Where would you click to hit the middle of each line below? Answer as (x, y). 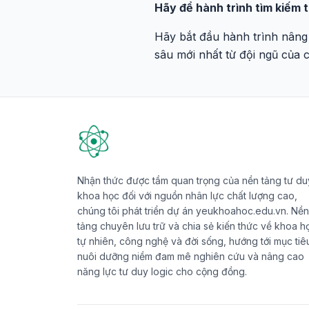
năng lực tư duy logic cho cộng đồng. (162, 271)
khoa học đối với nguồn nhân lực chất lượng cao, (187, 196)
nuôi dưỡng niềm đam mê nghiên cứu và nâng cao (191, 256)
